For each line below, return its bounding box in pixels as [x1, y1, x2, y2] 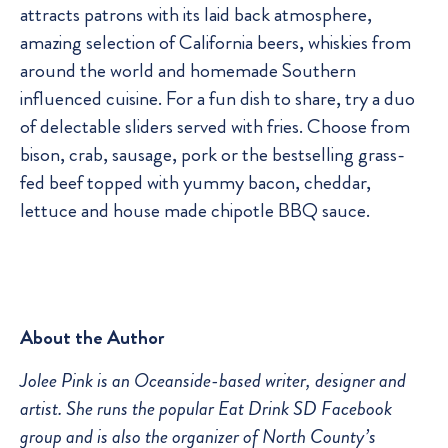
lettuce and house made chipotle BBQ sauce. [20, 196, 370, 226]
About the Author [20, 323, 164, 353]
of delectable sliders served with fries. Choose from [20, 112, 410, 142]
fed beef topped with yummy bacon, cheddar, [20, 168, 371, 198]
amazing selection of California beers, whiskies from [20, 28, 411, 58]
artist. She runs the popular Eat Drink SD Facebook [20, 393, 392, 423]
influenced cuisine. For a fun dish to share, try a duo [20, 84, 415, 114]
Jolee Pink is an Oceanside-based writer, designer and [20, 365, 406, 395]
